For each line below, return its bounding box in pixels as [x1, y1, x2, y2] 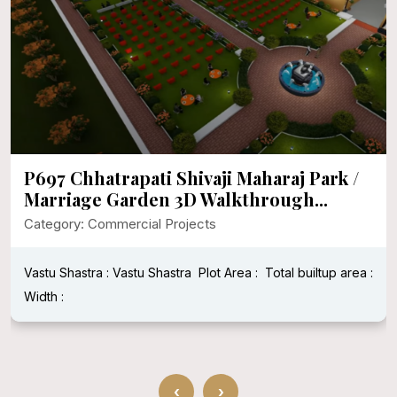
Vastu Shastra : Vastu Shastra [24, 265, 191, 281]
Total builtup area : [265, 265, 373, 281]
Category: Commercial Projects [24, 215, 216, 233]
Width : [24, 289, 64, 305]
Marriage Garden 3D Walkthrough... [24, 187, 328, 212]
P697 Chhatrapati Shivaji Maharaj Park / [24, 166, 359, 191]
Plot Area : [198, 265, 258, 281]
